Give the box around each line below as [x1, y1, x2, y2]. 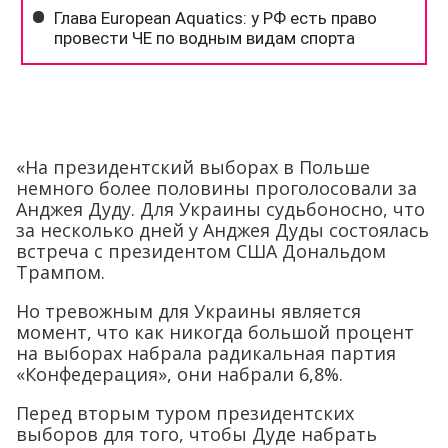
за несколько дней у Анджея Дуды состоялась [16, 217, 429, 242]
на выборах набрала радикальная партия [16, 340, 396, 365]
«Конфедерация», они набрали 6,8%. [16, 361, 343, 386]
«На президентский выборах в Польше [16, 154, 370, 179]
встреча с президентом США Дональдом [16, 238, 386, 263]
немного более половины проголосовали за [16, 175, 417, 200]
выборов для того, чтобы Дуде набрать [16, 421, 377, 446]
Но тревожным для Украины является [16, 298, 361, 323]
